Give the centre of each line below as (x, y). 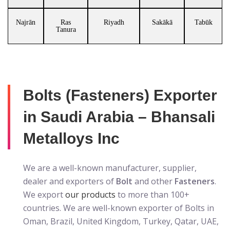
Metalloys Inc (71, 138)
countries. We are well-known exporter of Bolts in (119, 208)
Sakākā (162, 22)
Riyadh (114, 22)
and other (154, 181)
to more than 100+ (152, 195)
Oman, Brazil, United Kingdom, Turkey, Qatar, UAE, (121, 221)
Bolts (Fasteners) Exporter (120, 95)
